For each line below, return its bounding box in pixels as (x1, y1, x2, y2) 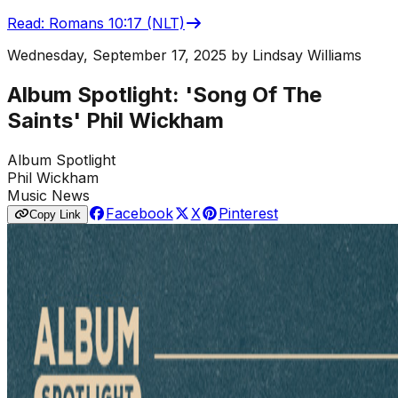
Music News (7, 186, 90, 204)
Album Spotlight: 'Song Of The (7, 81, 322, 107)
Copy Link (28, 207, 81, 221)
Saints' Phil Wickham (7, 107, 224, 133)
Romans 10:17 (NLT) (49, 14, 185, 32)
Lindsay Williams (252, 46, 362, 64)
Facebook (105, 203, 173, 222)
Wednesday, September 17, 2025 (7, 46, 227, 64)
